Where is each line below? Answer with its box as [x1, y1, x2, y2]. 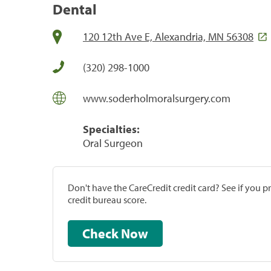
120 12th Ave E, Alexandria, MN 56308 [83, 29, 253, 44]
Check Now [121, 224, 148, 242]
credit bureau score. [68, 193, 146, 206]
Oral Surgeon [83, 135, 143, 150]
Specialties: [83, 122, 140, 136]
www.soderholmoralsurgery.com [83, 91, 230, 105]
